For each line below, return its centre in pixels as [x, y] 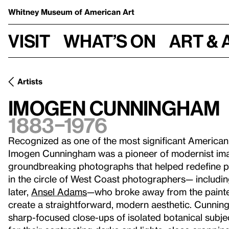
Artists [30, 81]
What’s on [110, 41]
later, [20, 191]
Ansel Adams [59, 191]
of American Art [105, 12]
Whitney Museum [41, 12]
